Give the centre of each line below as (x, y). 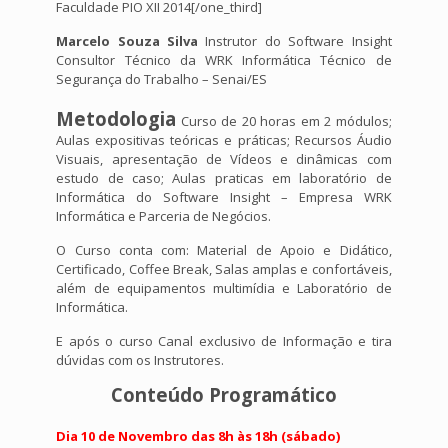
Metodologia (116, 119)
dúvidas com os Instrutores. (140, 360)
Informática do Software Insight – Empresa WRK (224, 197)
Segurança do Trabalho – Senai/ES (162, 79)
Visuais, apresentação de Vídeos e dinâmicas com (224, 159)
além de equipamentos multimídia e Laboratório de (224, 288)
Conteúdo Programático (223, 395)
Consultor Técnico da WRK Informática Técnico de (224, 60)
